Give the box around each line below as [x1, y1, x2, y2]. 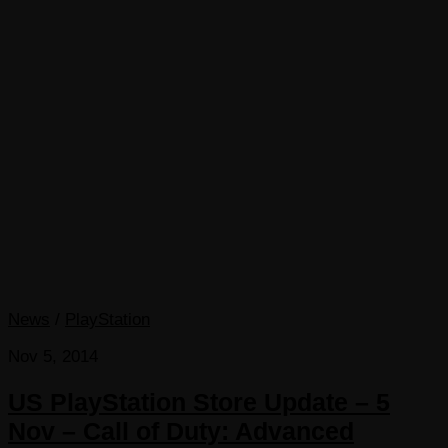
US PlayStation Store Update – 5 [8, 387, 390, 416]
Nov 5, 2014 [8, 346, 98, 366]
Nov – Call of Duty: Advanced [8, 416, 354, 445]
